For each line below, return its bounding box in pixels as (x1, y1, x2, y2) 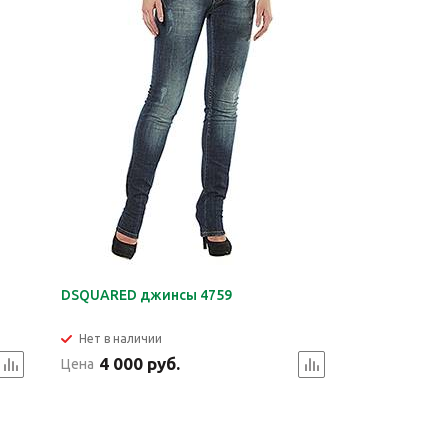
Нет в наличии (79, 332, 163, 345)
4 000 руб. (99, 354, 181, 373)
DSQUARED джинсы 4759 (61, 287, 233, 303)
